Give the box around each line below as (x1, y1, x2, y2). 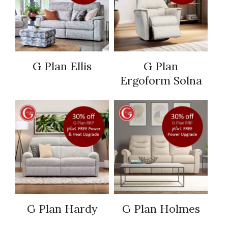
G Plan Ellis (33, 59, 92, 74)
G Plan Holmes (122, 202, 200, 216)
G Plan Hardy (27, 202, 97, 216)
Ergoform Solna (120, 73, 202, 88)
